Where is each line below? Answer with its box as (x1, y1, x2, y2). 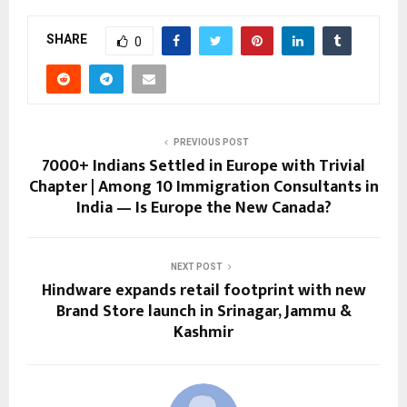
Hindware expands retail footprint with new (41, 276, 366, 304)
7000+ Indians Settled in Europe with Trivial (42, 152, 365, 180)
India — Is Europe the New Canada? (75, 194, 332, 222)
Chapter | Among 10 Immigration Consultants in (28, 173, 379, 201)
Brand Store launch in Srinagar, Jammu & (55, 297, 352, 325)
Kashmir (174, 318, 233, 346)
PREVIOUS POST (173, 136, 249, 147)
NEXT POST (170, 261, 223, 272)
